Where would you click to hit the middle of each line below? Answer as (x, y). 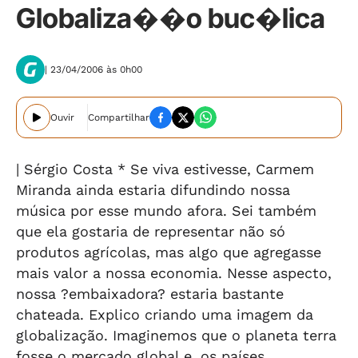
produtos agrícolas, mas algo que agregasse (169, 252)
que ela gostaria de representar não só (151, 231)
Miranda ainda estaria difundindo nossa (153, 190)
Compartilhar (119, 117)
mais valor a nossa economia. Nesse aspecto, (174, 273)
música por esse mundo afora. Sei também (166, 211)
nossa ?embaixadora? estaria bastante (150, 294)
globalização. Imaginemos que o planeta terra (176, 335)
